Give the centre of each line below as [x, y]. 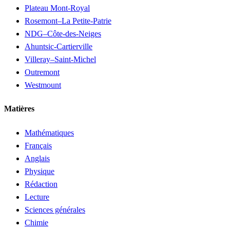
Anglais [37, 158]
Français [38, 145]
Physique [40, 171]
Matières [19, 109]
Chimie [36, 222]
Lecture [37, 197]
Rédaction [41, 184]
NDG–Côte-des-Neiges [63, 34]
